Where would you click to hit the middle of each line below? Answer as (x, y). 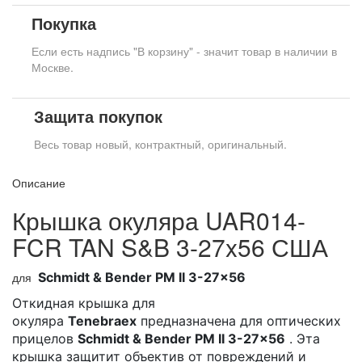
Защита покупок (98, 116)
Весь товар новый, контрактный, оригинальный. (160, 144)
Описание (39, 183)
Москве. (53, 67)
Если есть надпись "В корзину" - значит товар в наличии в (184, 51)
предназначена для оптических (239, 321)
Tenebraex (102, 321)
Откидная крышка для (84, 303)
